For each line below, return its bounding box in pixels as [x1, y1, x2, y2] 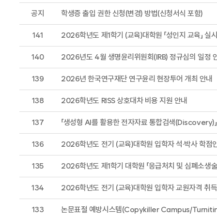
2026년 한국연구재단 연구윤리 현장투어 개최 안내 [61, 74, 213, 83]
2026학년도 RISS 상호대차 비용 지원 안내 [61, 96, 187, 105]
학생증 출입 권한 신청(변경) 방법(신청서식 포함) [61, 9, 203, 18]
